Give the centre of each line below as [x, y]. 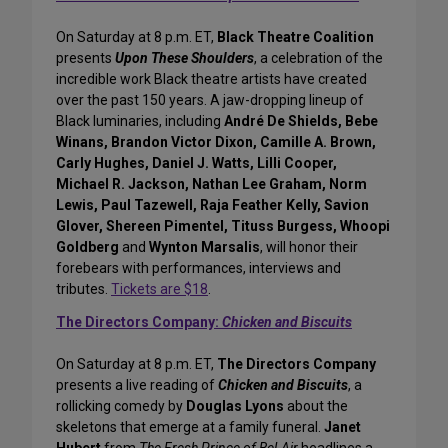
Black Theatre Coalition [295, 37]
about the [316, 406]
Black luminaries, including [140, 121]
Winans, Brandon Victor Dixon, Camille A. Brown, [216, 142]
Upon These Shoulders [184, 58]
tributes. [83, 289]
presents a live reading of [137, 385]
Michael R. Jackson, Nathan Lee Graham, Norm [211, 184]
